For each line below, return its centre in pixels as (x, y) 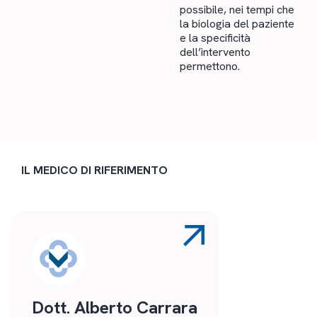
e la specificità (215, 38)
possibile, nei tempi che (237, 10)
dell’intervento (215, 52)
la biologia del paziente (237, 24)
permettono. (210, 67)
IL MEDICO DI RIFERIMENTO (94, 170)
